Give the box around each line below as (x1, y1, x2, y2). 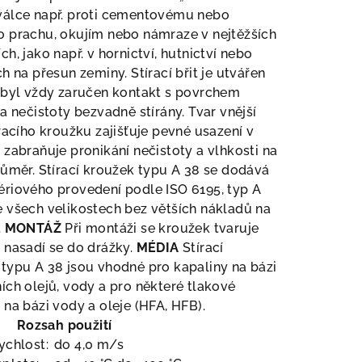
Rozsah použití (16, 318, 112, 333)
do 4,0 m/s (50, 337, 124, 352)
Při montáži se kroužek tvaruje (65, 221, 259, 236)
